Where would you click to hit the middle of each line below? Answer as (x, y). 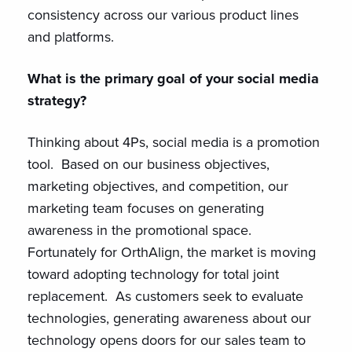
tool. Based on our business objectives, (148, 164)
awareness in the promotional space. (141, 230)
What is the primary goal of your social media (173, 79)
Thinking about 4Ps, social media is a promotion (174, 142)
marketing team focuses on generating (146, 208)
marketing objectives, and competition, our (158, 186)
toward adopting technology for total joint (153, 274)
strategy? (57, 101)
